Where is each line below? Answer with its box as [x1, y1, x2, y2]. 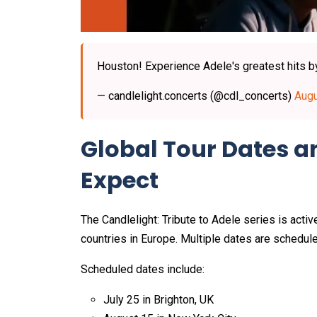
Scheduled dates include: [81, 263, 204, 277]
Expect [81, 164, 158, 197]
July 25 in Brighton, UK [103, 293, 214, 307]
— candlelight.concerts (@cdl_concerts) [97, 89, 294, 103]
